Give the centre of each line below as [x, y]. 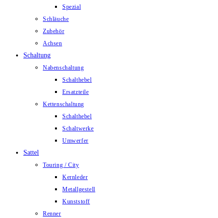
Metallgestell [79, 189]
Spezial [72, 7]
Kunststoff [76, 201]
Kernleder [75, 177]
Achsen [53, 43]
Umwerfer [75, 141]
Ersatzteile [76, 92]
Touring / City [61, 165]
